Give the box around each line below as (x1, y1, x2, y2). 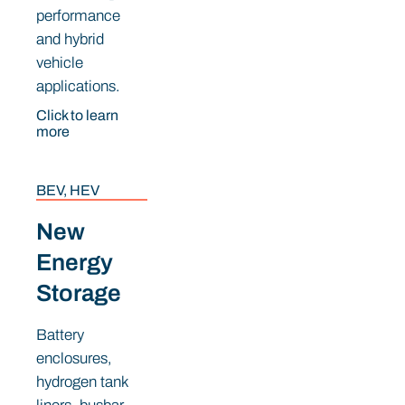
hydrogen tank (36, 372, 128, 391)
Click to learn (36, 108, 118, 124)
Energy (36, 249, 113, 275)
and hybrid (36, 31, 104, 49)
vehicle (36, 54, 83, 72)
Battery (36, 325, 84, 344)
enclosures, (36, 349, 112, 367)
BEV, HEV (36, 182, 99, 198)
